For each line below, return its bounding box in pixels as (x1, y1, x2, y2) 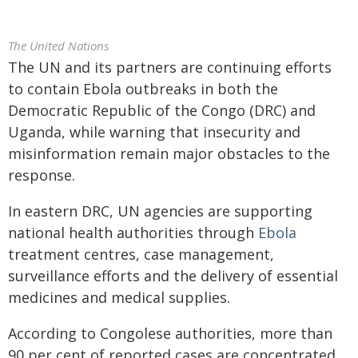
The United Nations (8, 38, 109, 54)
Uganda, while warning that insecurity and (8, 122, 300, 141)
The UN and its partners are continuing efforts (8, 58, 332, 77)
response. (8, 165, 75, 185)
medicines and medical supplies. (8, 288, 230, 307)
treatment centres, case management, (8, 245, 274, 264)
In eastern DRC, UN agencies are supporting (8, 201, 312, 221)
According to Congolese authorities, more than (8, 324, 332, 343)
